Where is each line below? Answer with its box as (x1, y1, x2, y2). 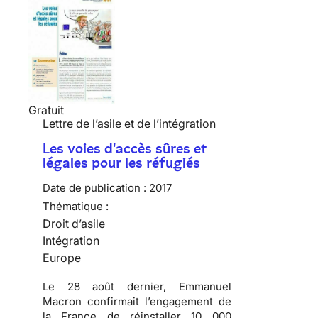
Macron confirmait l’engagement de (43, 295, 231, 309)
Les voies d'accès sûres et (43, 140, 207, 158)
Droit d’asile (43, 216, 105, 231)
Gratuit (28, 103, 64, 118)
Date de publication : (43, 181, 146, 195)
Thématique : (43, 199, 109, 214)
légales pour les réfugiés (43, 154, 200, 172)
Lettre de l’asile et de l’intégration (43, 116, 216, 131)
